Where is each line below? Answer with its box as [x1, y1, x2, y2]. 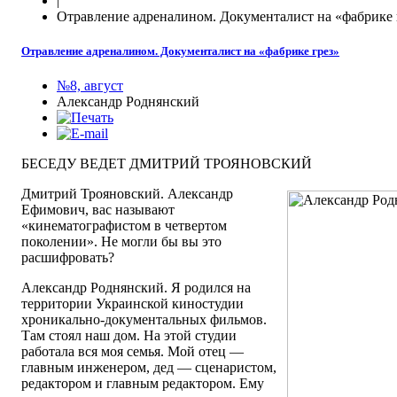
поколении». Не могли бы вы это [21, 234, 222, 250]
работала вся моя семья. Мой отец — [21, 344, 244, 360]
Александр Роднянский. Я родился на [21, 280, 251, 296]
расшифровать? [21, 250, 114, 266]
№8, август [57, 78, 123, 94]
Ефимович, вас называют [21, 202, 175, 218]
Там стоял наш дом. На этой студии [21, 328, 237, 344]
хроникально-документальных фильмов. [21, 312, 267, 328]
